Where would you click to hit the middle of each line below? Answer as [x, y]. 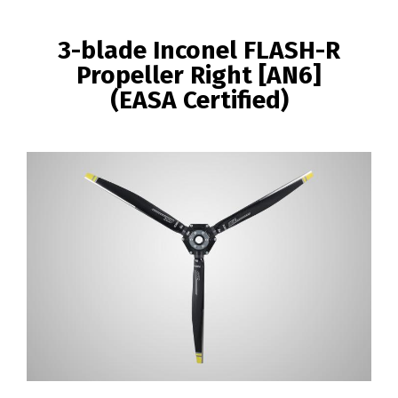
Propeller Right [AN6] [199, 75]
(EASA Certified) [199, 99]
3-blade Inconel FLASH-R [199, 50]
